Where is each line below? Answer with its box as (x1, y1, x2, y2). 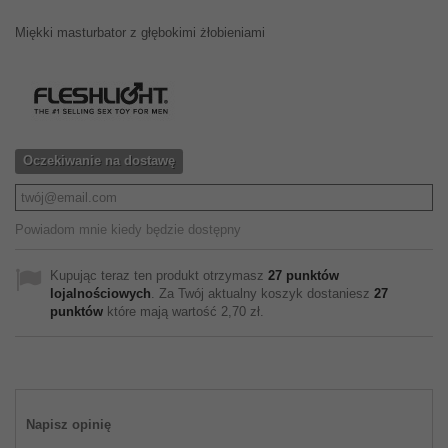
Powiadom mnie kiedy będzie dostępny (15, 222, 241, 237)
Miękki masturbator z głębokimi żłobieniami (15, 25, 265, 40)
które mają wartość (103, 304, 221, 319)
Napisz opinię (26, 417, 111, 432)
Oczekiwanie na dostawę (23, 153, 175, 168)
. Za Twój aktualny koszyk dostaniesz (151, 286, 374, 301)
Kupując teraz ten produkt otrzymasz (50, 268, 268, 283)
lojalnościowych (50, 286, 151, 301)
